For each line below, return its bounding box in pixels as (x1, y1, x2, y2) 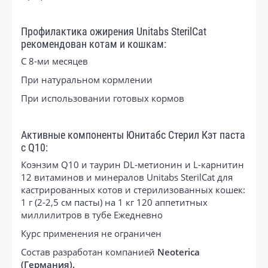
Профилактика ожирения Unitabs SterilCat (21, 25, 206, 38)
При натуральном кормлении (21, 73, 153, 86)
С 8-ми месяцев (21, 54, 88, 67)
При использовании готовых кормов (21, 92, 184, 104)
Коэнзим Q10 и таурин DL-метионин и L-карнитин (21, 158, 244, 170)
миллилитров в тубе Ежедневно (21, 208, 163, 221)
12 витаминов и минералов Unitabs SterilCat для (21, 170, 233, 183)
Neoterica (157, 245, 200, 258)
